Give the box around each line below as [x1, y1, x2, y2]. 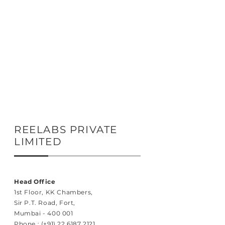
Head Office [14, 178, 56, 185]
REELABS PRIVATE [14, 124, 118, 136]
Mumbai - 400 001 [14, 209, 73, 217]
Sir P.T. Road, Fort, [14, 199, 75, 206]
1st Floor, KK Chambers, [14, 188, 93, 196]
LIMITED [14, 136, 62, 148]
